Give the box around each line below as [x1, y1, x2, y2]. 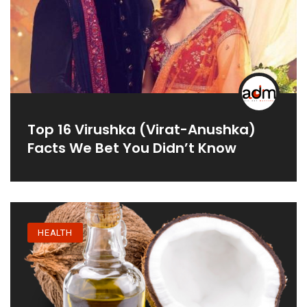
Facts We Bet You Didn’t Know [27, 138, 236, 158]
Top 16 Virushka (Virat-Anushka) [27, 119, 256, 139]
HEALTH [38, 228, 73, 238]
